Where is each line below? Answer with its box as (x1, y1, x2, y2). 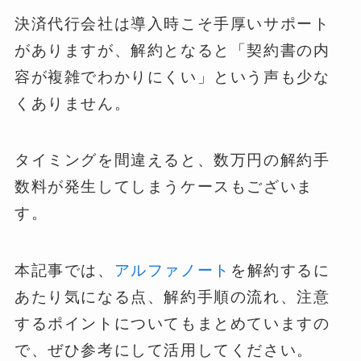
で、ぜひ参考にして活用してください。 (14, 341, 313, 359)
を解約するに (230, 261, 330, 279)
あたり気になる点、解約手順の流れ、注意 (14, 288, 330, 305)
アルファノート (114, 261, 230, 279)
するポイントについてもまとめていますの (14, 314, 330, 332)
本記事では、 (14, 261, 114, 279)
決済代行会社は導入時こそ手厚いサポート (14, 15, 330, 32)
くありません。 (14, 94, 131, 112)
